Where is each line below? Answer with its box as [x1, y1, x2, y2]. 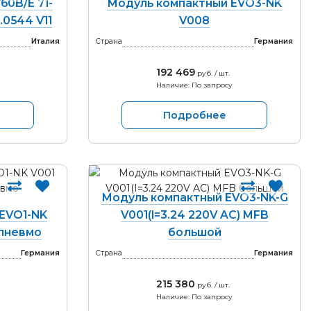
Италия [31, 37, 60, 46]
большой [167, 226, 221, 239]
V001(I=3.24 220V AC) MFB [120, 208, 269, 221]
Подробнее [162, 109, 226, 121]
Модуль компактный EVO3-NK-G [101, 191, 288, 204]
